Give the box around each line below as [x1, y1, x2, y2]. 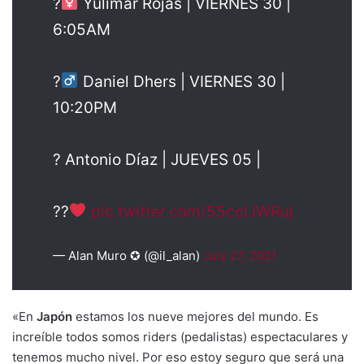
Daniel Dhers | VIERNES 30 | [78, 71, 285, 91]
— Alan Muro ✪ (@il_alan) [53, 247, 203, 263]
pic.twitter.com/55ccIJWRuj [90, 201, 293, 221]
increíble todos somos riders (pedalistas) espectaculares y [12, 328, 348, 344]
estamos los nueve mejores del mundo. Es [72, 308, 318, 324]
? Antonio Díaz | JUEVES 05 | [53, 149, 261, 169]
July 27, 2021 [203, 247, 277, 263]
